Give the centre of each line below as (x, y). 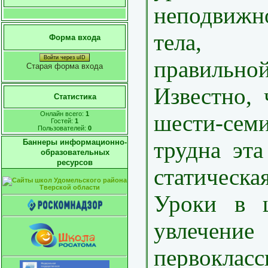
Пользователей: (63, 128)
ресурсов (75, 162)
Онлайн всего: (63, 114)
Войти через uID (65, 57)
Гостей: (63, 121)
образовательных (75, 152)
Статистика (75, 97)
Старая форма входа (65, 66)
